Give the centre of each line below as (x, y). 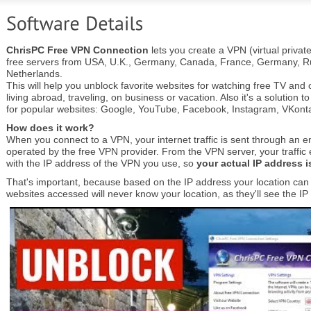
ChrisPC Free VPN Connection (77, 50)
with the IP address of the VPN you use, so (101, 163)
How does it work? (50, 128)
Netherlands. (34, 74)
